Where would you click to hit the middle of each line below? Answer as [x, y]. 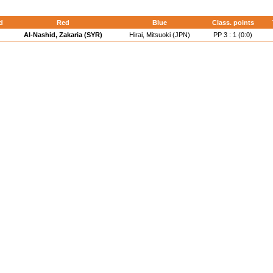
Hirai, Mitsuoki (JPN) [160, 35]
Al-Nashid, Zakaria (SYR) [63, 35]
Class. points [233, 23]
